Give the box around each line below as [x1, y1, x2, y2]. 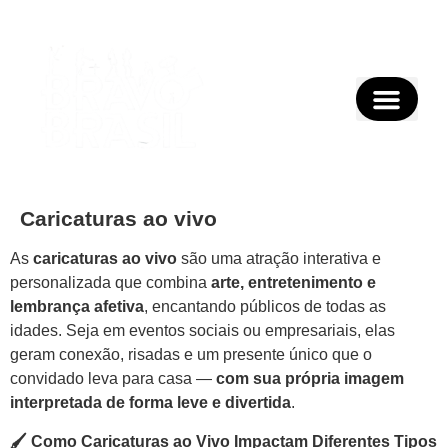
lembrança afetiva [10, 298, 144, 316]
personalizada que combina [10, 274, 211, 292]
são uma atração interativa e [177, 250, 381, 268]
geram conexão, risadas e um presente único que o [10, 346, 372, 364]
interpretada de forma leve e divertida [10, 394, 291, 412]
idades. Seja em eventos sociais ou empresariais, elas [10, 322, 395, 340]
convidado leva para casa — [10, 370, 216, 388]
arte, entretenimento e [211, 274, 376, 292]
